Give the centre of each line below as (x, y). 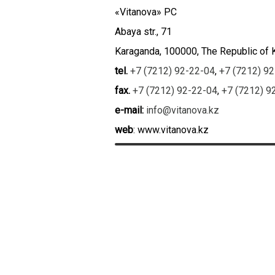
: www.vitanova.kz (171, 130)
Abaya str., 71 (143, 32)
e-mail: (129, 110)
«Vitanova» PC (146, 12)
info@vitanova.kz (181, 110)
